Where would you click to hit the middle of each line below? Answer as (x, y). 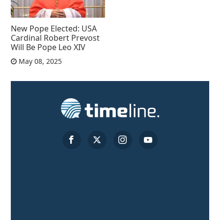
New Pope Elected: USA (54, 28)
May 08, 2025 (40, 61)
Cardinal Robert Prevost (55, 38)
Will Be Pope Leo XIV (48, 47)
